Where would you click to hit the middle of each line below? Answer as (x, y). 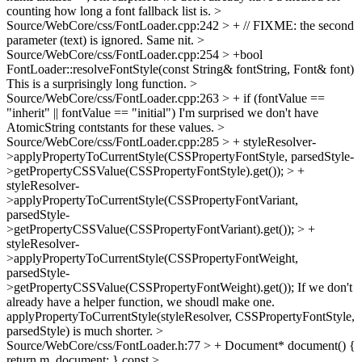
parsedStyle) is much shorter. (81, 331)
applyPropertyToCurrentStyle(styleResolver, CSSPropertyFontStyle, (181, 316)
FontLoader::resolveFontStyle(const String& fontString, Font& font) (180, 69)
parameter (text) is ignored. (75, 40)
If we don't (323, 287)
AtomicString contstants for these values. (112, 127)
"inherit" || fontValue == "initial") (91, 113)
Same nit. (170, 40)
